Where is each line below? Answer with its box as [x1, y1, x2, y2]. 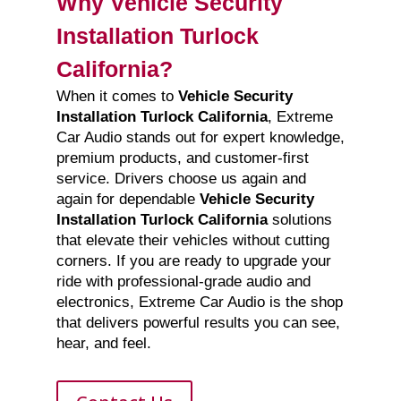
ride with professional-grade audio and [55, 273, 311, 291]
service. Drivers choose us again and [55, 170, 306, 188]
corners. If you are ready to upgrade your [55, 252, 331, 270]
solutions [267, 211, 332, 229]
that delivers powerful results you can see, [55, 314, 340, 332]
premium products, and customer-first [55, 149, 309, 167]
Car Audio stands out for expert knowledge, [55, 129, 345, 147]
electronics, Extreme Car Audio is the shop [55, 294, 343, 311]
